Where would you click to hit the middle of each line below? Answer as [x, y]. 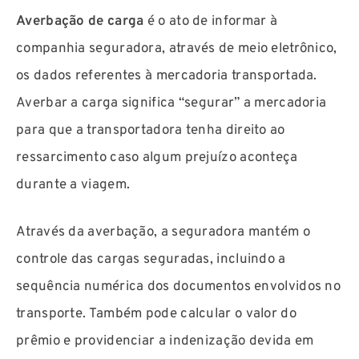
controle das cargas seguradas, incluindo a [151, 260]
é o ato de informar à [211, 21]
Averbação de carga [80, 21]
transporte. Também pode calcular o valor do [156, 315]
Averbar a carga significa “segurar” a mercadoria [171, 103]
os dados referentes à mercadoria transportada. [167, 76]
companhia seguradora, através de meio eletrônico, [177, 48]
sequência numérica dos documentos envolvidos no [179, 287]
